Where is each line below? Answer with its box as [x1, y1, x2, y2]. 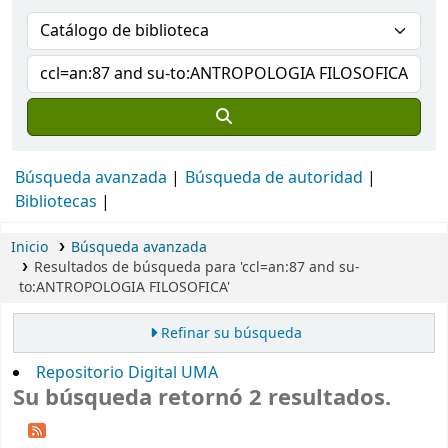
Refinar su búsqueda [160, 323, 302, 345]
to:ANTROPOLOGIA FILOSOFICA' [19, 277, 230, 298]
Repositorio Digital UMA [36, 361, 218, 386]
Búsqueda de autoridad [185, 166, 363, 190]
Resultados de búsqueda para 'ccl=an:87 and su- [33, 257, 360, 278]
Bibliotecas [15, 190, 97, 214]
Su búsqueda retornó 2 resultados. [13, 382, 391, 415]
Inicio [11, 237, 48, 258]
